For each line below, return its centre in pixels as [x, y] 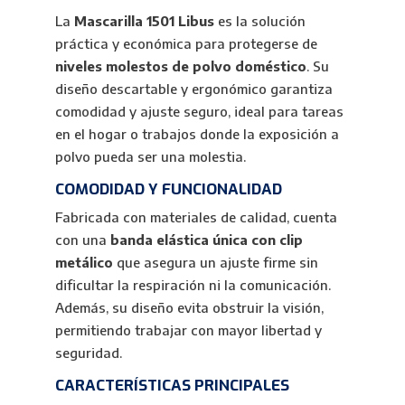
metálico [84, 263]
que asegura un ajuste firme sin [215, 263]
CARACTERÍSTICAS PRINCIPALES [172, 386]
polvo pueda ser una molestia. [150, 157]
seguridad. [88, 353]
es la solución [259, 21]
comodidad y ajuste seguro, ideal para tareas [199, 112]
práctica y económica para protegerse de [186, 44]
